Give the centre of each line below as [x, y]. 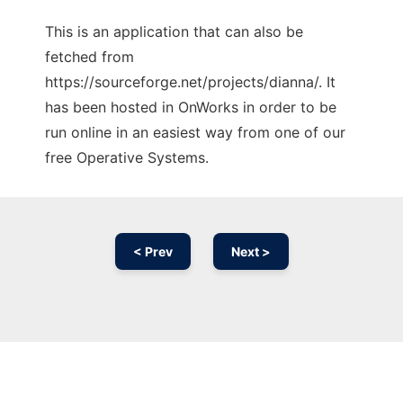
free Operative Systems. [127, 158]
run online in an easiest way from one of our [195, 133]
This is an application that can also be [174, 32]
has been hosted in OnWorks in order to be [191, 107]
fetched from [90, 57]
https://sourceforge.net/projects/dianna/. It [190, 82]
